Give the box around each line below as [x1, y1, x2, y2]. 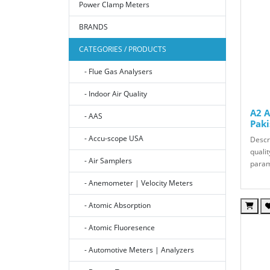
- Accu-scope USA [79, 133, 143, 144]
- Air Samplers [79, 155, 132, 166]
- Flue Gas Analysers [79, 66, 152, 77]
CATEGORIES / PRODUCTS [79, 44, 166, 55]
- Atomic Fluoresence [79, 222, 155, 233]
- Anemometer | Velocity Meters [79, 178, 193, 189]
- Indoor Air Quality [79, 89, 147, 99]
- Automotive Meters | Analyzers [79, 245, 194, 256]
